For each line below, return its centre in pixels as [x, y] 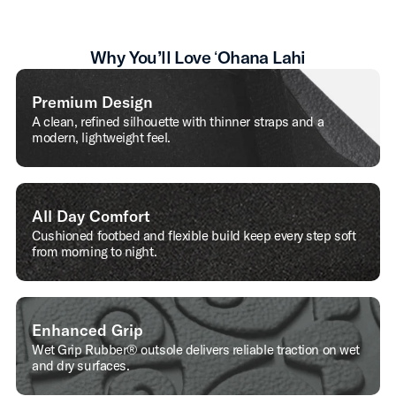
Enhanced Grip [88, 331]
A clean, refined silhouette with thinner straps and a [178, 122]
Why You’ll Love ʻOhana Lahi [198, 57]
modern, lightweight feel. [101, 138]
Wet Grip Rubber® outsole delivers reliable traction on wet [196, 350]
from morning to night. [95, 252]
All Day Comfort [91, 217]
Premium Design [92, 103]
